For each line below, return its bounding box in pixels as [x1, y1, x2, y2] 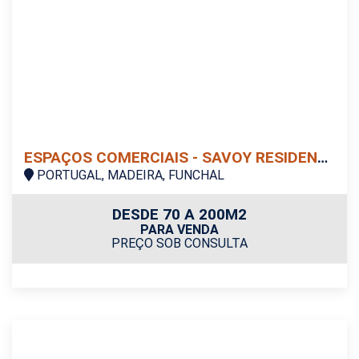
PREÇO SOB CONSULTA [111, 235, 248, 251]
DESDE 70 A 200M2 [112, 204, 247, 224]
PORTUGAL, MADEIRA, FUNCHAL [34, 167, 224, 183]
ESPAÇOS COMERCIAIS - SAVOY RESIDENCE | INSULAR [317, 147, 328, 167]
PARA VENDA [140, 221, 219, 237]
